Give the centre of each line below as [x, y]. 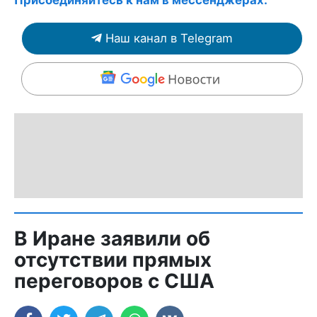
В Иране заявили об [112, 238]
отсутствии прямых [113, 259]
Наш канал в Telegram [169, 38]
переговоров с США [114, 281]
